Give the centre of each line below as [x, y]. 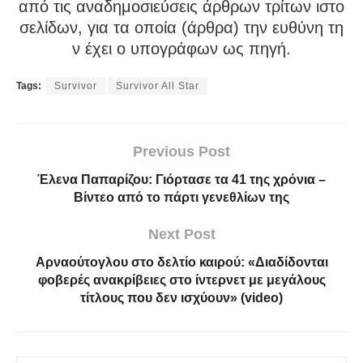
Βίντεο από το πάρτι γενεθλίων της [181, 198]
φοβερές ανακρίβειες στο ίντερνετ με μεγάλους [181, 280]
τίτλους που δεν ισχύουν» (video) [181, 298]
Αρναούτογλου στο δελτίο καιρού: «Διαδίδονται [181, 263]
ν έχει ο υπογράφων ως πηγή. [181, 49]
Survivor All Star [158, 86]
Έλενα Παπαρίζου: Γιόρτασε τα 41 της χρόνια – [181, 180]
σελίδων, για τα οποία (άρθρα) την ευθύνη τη [181, 28]
